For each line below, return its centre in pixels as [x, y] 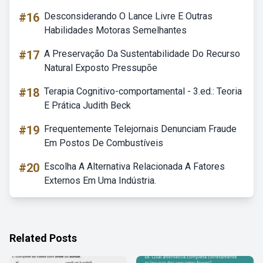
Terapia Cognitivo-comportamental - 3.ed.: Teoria [143, 91]
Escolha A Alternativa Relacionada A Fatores [134, 166]
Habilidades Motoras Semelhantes [115, 30]
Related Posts [43, 238]
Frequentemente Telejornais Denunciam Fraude [140, 129]
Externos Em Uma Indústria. [100, 181]
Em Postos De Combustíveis [104, 143]
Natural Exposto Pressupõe [101, 68]
